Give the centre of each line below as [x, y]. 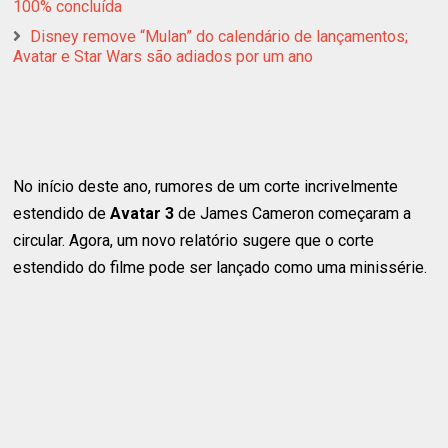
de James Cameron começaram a [295, 213]
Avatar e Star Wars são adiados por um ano [163, 56]
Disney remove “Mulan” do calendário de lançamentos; [219, 36]
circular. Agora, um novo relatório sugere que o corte [194, 240]
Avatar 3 [142, 213]
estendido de [60, 213]
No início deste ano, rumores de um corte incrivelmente [206, 186]
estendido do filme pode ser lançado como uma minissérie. [220, 267]
